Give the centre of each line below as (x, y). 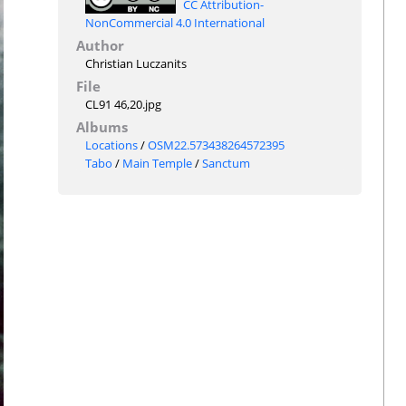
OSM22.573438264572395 (216, 145)
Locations (111, 145)
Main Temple (157, 164)
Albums (101, 127)
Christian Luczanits (135, 64)
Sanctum (226, 164)
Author (100, 46)
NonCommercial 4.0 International (174, 23)
